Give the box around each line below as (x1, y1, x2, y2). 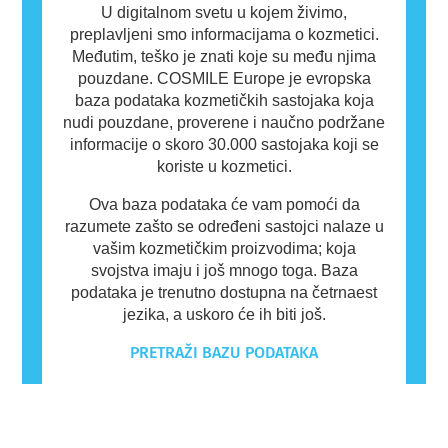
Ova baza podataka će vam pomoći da (88, 195, 360, 213)
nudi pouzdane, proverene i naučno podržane (63, 113, 385, 131)
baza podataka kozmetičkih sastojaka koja (74, 91, 374, 109)
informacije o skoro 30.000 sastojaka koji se (69, 135, 379, 153)
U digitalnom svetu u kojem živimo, (101, 3, 347, 21)
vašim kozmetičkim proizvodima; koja (92, 239, 356, 257)
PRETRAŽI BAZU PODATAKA (130, 342, 318, 362)
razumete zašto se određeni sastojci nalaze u (64, 217, 384, 235)
